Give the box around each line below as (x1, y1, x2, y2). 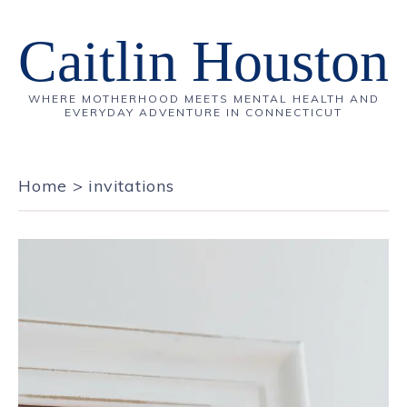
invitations (88, 175, 174, 196)
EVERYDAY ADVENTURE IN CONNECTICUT (65, 105, 342, 119)
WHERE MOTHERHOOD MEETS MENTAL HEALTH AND (27, 92, 380, 105)
